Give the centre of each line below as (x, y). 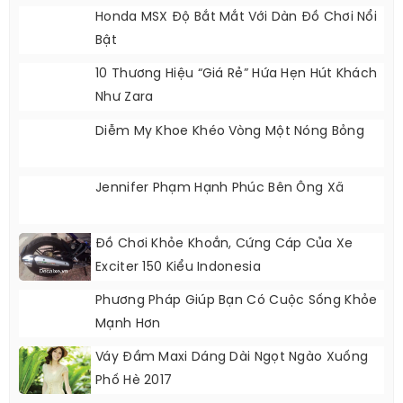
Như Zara (125, 97)
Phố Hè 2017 (134, 381)
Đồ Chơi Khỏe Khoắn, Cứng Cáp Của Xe (224, 244)
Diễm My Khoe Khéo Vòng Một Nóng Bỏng (230, 131)
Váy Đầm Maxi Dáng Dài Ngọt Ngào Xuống (232, 357)
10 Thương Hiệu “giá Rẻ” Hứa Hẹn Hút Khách (237, 74)
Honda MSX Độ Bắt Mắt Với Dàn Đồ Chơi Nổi (236, 17)
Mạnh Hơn (128, 324)
